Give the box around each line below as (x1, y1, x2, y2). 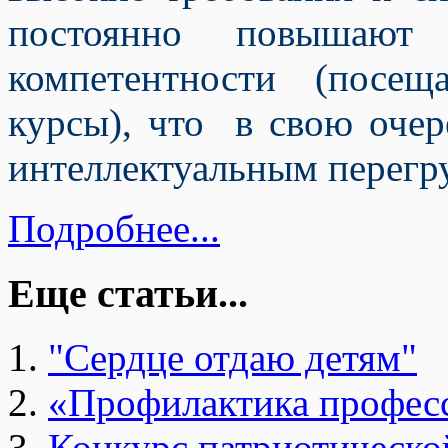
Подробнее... (8, 207, 220, 250)
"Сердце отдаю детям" (48, 336, 417, 380)
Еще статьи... (8, 270, 248, 316)
